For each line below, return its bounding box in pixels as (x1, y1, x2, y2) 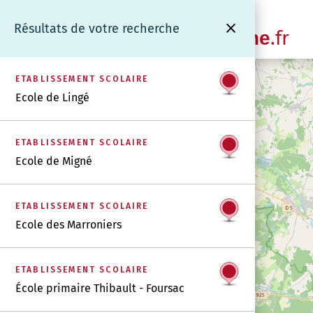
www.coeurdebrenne (77, 27, 270, 49)
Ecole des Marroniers (15, 218, 122, 231)
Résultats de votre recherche (14, 20, 180, 36)
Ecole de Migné (15, 154, 92, 168)
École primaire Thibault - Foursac (15, 282, 184, 295)
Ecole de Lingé (15, 91, 89, 104)
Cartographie (77, 10, 147, 24)
